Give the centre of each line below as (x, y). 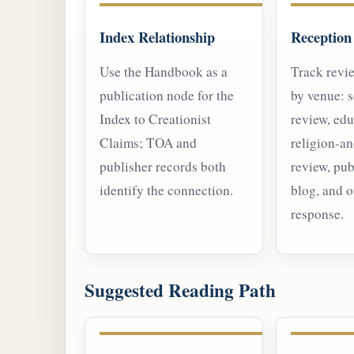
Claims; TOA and (148, 143)
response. (317, 214)
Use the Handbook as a (164, 72)
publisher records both (163, 167)
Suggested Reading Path (180, 290)
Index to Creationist (155, 119)
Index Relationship (157, 36)
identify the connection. (166, 190)
